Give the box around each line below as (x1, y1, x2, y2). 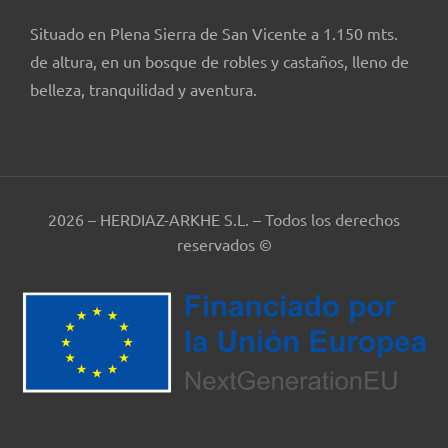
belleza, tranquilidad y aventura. (30, 79, 257, 100)
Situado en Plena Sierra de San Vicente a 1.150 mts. (30, 23, 398, 44)
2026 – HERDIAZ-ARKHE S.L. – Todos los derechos (48, 208, 400, 229)
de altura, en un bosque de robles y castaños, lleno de (30, 51, 409, 72)
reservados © (176, 233, 272, 254)
